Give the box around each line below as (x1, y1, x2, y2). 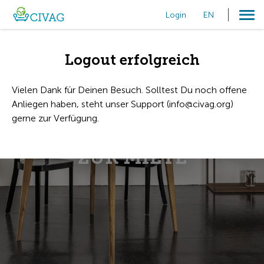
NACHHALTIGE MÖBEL (19, 124, 245, 146)
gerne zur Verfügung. (12, 113, 99, 123)
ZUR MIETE (77, 147, 187, 168)
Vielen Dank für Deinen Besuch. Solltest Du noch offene (12, 85, 247, 95)
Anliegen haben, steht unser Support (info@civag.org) (12, 99, 233, 109)
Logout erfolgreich (64, 52, 200, 68)
